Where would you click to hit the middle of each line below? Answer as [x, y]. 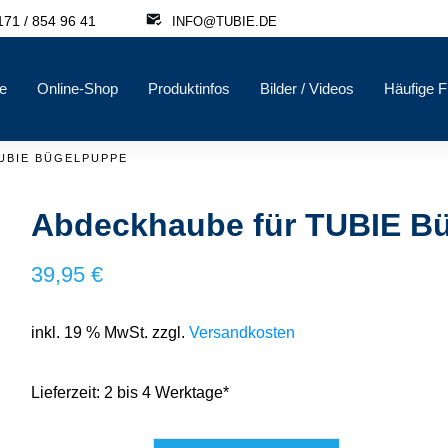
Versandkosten [242, 332]
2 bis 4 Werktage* [167, 392]
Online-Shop [77, 88]
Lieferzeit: [68, 392]
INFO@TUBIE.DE [224, 21]
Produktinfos [189, 88]
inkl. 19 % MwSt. [90, 332]
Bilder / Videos [307, 88]
